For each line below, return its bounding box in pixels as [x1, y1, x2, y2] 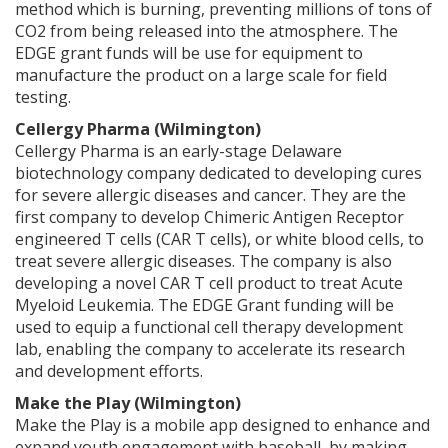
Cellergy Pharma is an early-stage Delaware [15, 139, 342, 162]
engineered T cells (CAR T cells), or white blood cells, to [15, 227, 424, 250]
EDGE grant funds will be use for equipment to [15, 41, 363, 64]
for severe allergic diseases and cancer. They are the [15, 183, 406, 206]
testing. [15, 85, 71, 108]
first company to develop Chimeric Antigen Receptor [15, 205, 404, 228]
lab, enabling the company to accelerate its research [15, 337, 405, 360]
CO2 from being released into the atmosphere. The [15, 19, 398, 42]
